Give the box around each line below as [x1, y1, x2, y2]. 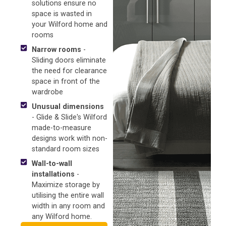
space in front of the [31, 77, 100, 86]
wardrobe [31, 88, 63, 97]
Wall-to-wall [31, 159, 72, 168]
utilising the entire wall [31, 191, 104, 200]
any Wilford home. [31, 212, 92, 221]
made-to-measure [31, 124, 91, 133]
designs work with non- [31, 134, 107, 143]
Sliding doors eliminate [31, 56, 106, 65]
